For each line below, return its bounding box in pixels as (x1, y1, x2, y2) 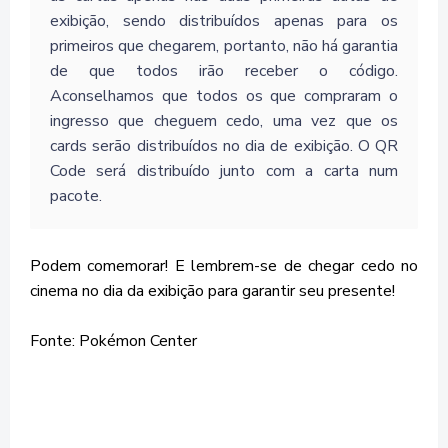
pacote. (50, 185, 102, 208)
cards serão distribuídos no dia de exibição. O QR (50, 135, 398, 158)
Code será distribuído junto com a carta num (50, 160, 398, 183)
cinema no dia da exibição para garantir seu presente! (30, 280, 395, 303)
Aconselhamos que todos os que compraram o (50, 85, 398, 108)
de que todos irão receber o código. (50, 60, 398, 83)
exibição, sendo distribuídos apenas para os (50, 10, 398, 33)
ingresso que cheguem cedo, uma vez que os (50, 110, 398, 133)
